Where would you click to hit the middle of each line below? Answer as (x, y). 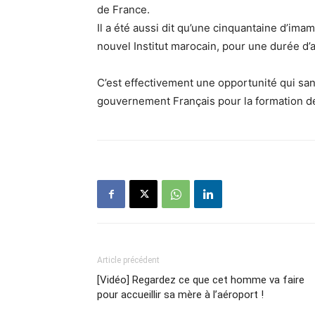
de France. (123, 9)
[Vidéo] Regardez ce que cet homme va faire (201, 280)
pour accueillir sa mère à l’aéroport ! (180, 295)
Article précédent (128, 260)
